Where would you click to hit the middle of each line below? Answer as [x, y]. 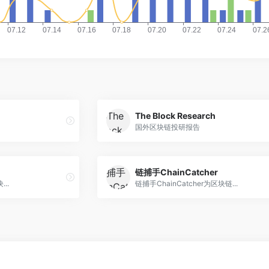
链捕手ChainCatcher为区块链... [186, 183]
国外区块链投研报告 [167, 127]
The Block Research [175, 115]
